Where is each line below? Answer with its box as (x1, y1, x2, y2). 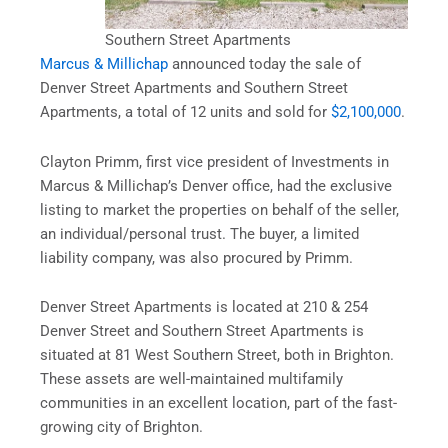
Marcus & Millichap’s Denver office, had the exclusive (40, 176, 392, 195)
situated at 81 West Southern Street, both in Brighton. (40, 346, 394, 365)
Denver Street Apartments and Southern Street (40, 79, 348, 98)
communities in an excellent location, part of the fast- (40, 394, 397, 413)
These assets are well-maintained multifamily (40, 370, 343, 389)
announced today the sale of (168, 55, 361, 74)
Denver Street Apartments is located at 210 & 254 (40, 298, 368, 317)
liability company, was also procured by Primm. (40, 248, 353, 267)
